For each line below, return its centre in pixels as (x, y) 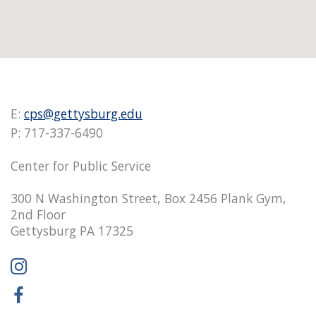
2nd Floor (38, 214)
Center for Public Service (81, 165)
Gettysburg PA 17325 (72, 230)
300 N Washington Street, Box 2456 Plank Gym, (148, 198)
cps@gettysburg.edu (83, 114)
